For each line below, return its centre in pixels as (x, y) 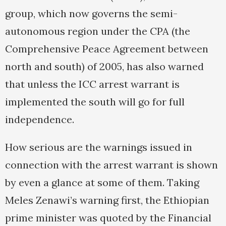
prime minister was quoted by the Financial (108, 218)
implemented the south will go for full (95, 102)
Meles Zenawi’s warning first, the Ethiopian (107, 200)
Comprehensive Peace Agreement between (107, 49)
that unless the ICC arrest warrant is (92, 84)
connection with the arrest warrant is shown (111, 165)
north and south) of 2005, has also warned (104, 67)
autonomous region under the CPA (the (98, 31)
